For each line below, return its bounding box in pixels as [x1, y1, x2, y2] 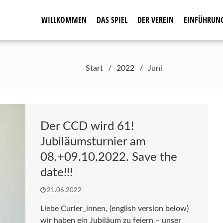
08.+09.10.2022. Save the [40, 151, 178, 163]
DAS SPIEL [97, 14, 127, 25]
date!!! [40, 167, 73, 179]
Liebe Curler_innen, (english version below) [40, 205, 189, 213]
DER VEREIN [137, 14, 174, 25]
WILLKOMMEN [41, 14, 87, 25]
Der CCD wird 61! [40, 120, 134, 132]
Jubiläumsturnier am [40, 136, 146, 148]
